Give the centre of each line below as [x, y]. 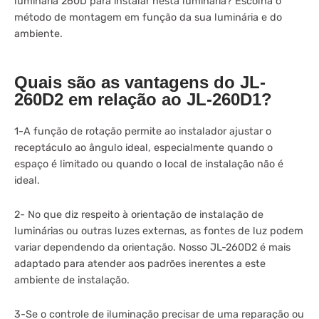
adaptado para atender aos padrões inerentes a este [140, 263]
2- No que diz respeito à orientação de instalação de [139, 214]
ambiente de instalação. [72, 280]
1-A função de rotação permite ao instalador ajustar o [143, 131]
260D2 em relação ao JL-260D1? [143, 99]
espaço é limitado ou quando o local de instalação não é [149, 164]
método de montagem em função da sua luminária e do [148, 17]
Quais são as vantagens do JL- [140, 82]
